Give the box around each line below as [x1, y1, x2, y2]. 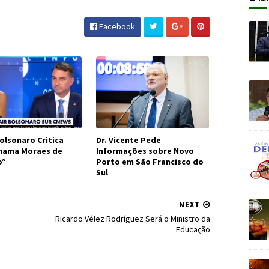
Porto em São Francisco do [95, 156, 204, 167]
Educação [176, 224, 210, 235]
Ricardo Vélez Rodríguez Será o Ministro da [55, 213, 210, 224]
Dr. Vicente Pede [95, 134, 161, 145]
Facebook [97, 21, 135, 32]
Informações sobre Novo [95, 145, 194, 156]
